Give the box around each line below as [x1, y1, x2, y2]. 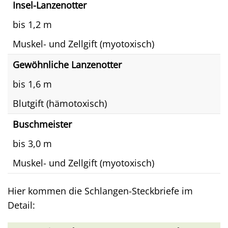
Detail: [8, 198, 35, 211]
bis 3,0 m [13, 137, 52, 150]
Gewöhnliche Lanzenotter [13, 58, 122, 71]
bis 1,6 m [13, 77, 52, 90]
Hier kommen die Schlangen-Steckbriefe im [8, 184, 193, 197]
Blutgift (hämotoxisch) [13, 97, 107, 109]
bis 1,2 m [13, 18, 52, 31]
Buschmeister [13, 118, 72, 130]
